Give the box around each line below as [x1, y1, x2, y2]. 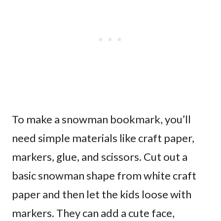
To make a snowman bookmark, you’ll [12, 112, 191, 126]
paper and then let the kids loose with [12, 187, 191, 201]
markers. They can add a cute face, [12, 206, 175, 220]
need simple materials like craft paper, [12, 131, 194, 145]
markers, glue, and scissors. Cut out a [12, 149, 187, 163]
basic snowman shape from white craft [12, 168, 196, 182]
